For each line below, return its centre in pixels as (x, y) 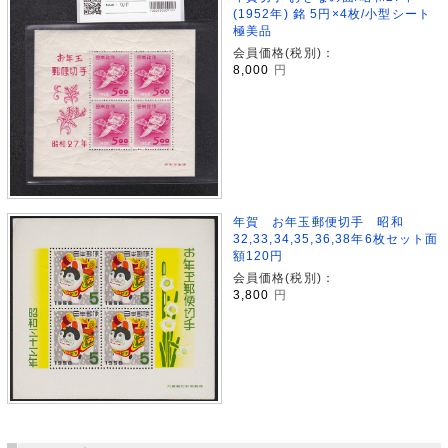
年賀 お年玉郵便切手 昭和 (318, 221)
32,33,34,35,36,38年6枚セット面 (335, 238)
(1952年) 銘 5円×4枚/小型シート (332, 13)
